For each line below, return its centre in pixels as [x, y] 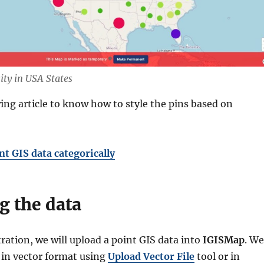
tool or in [218, 257]
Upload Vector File [151, 257]
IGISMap [223, 240]
